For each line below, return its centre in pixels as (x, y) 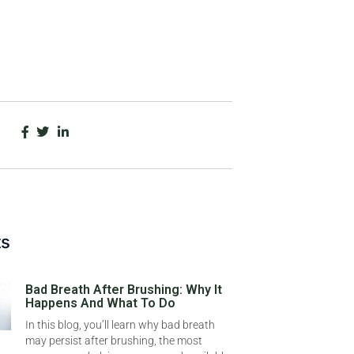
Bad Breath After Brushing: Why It (124, 290)
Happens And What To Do (100, 303)
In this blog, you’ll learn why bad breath (120, 325)
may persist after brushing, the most (114, 341)
